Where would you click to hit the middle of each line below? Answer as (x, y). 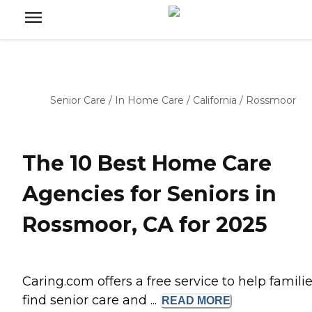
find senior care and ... (91, 301)
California (215, 100)
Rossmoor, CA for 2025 (145, 225)
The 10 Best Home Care (147, 164)
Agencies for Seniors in (149, 194)
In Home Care (149, 100)
